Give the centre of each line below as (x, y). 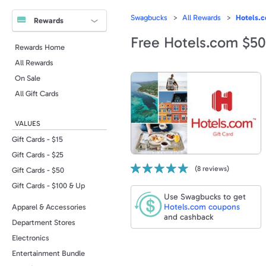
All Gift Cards (37, 94)
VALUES (28, 123)
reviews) (215, 168)
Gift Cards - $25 (38, 155)
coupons (223, 207)
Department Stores (44, 222)
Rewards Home (40, 47)
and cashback (189, 217)
